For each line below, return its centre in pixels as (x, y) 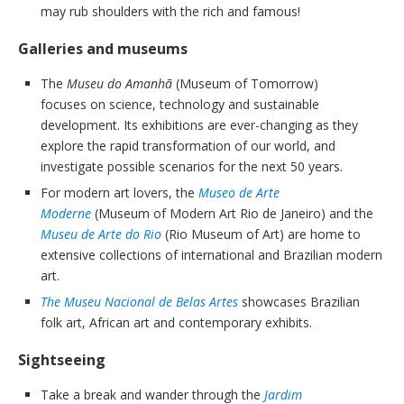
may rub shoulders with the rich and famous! (170, 12)
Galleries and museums (103, 49)
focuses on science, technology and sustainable (180, 105)
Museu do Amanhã (119, 84)
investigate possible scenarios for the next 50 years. (192, 167)
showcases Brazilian (299, 302)
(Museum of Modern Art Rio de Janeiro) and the (234, 214)
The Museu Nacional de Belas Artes (139, 302)
